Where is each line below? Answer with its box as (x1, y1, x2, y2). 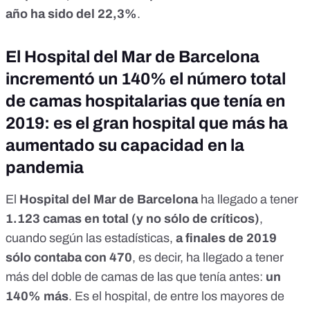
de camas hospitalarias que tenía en (6, 92, 285, 111)
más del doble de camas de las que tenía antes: (6, 270, 266, 284)
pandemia (6, 158, 84, 177)
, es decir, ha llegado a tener (132, 250, 284, 265)
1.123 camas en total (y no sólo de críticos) (6, 212, 259, 226)
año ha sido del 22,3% (6, 7, 137, 21)
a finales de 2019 (173, 231, 277, 246)
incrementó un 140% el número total (6, 70, 286, 89)
